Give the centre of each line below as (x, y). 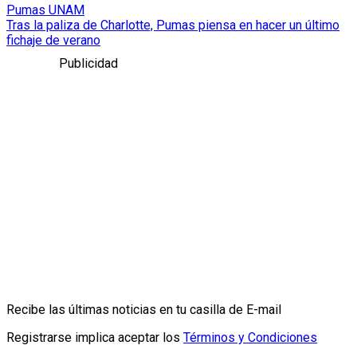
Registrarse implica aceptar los (93, 337)
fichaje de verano (53, 40)
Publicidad (88, 63)
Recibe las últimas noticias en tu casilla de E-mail (144, 309)
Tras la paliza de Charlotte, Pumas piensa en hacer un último (173, 25)
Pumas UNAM (45, 10)
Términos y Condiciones (250, 337)
